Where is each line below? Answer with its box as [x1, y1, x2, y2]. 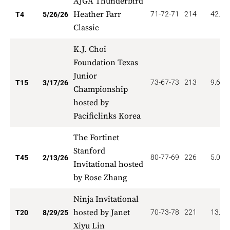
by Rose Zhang [73, 172, 127, 183]
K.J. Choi [73, 44, 106, 54]
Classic [73, 23, 99, 33]
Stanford [73, 146, 105, 156]
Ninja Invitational [73, 194, 139, 204]
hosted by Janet [73, 207, 130, 218]
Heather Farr [73, 9, 121, 20]
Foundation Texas [73, 57, 138, 68]
